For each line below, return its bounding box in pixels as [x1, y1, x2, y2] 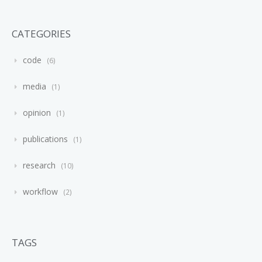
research [20, 160, 58, 171]
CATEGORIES [12, 27, 71, 40]
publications [20, 133, 70, 144]
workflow [20, 186, 60, 197]
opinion [20, 107, 53, 118]
